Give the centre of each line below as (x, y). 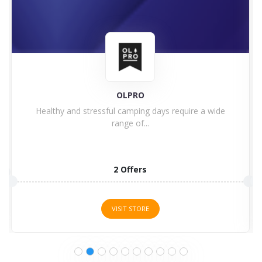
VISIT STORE (130, 208)
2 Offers (130, 169)
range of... (130, 123)
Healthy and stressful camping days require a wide (130, 111)
